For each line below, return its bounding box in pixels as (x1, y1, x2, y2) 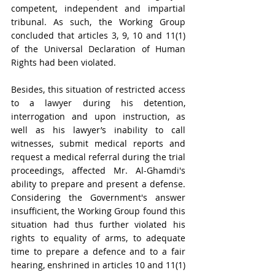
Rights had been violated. (11, 56, 118, 68)
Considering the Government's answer (11, 192, 185, 203)
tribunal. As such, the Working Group (11, 16, 185, 28)
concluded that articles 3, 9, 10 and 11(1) (11, 29, 185, 41)
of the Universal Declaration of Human (11, 43, 185, 55)
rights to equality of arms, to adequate (11, 232, 185, 244)
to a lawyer (11, 97, 83, 109)
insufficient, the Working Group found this (11, 205, 185, 217)
